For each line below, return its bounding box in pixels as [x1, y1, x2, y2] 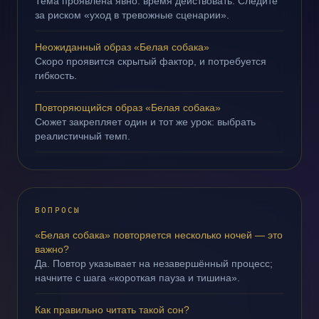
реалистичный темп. [35, 130, 130, 142]
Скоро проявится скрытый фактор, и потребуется [35, 56, 266, 67]
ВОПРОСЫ [35, 206, 81, 215]
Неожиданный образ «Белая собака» [35, 41, 209, 53]
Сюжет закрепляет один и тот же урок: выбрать [35, 116, 256, 127]
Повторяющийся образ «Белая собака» [35, 102, 221, 113]
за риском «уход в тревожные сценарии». [35, 9, 229, 21]
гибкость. [35, 70, 77, 81]
